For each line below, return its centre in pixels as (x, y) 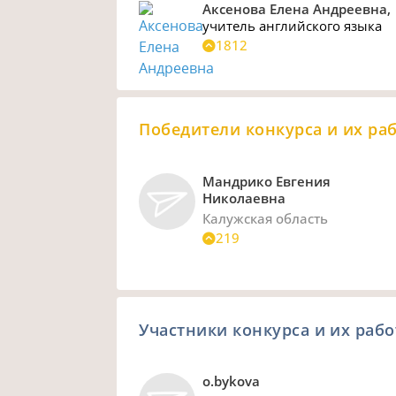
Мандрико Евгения (267, 181)
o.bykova (232, 381)
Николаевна (244, 198)
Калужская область (266, 218)
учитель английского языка (293, 26)
